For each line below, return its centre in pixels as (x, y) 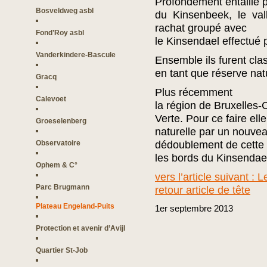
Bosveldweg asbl (65, 10)
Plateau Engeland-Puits (75, 206)
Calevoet (51, 99)
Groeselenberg (61, 121)
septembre (191, 208)
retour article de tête (203, 190)
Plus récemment (194, 92)
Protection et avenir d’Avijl (80, 228)
